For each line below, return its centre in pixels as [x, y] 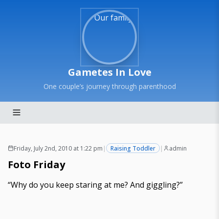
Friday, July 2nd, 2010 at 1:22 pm [58, 148]
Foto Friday [36, 164]
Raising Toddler [133, 148]
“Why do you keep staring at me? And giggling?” [95, 185]
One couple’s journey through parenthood [109, 86]
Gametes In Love [109, 72]
